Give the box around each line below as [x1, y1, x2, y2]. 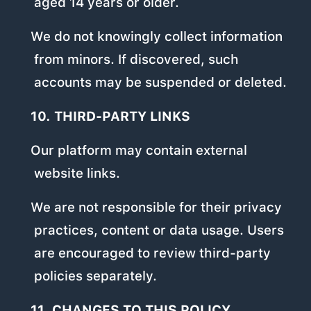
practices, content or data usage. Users [34, 222, 285, 239]
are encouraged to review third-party [34, 245, 271, 262]
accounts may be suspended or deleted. [34, 74, 287, 91]
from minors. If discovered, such [34, 51, 239, 68]
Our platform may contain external [30, 142, 247, 159]
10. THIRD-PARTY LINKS [30, 108, 190, 125]
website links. [34, 165, 121, 182]
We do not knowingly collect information [30, 28, 283, 45]
